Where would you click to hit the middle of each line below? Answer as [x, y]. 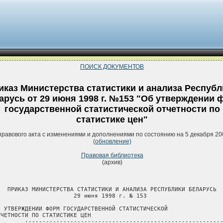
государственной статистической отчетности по [112, 109]
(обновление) [112, 142]
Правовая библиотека [112, 156]
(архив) [112, 163]
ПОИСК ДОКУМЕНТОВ [112, 67]
